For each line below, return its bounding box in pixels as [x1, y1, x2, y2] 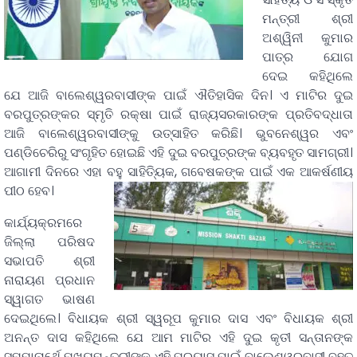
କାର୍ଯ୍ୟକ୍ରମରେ [4, 214, 82, 233]
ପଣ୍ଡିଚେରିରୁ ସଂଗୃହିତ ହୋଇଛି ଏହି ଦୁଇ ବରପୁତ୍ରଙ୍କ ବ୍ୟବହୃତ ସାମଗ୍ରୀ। [4, 143, 353, 163]
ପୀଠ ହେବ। [4, 182, 54, 201]
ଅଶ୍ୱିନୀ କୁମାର [262, 29, 353, 48]
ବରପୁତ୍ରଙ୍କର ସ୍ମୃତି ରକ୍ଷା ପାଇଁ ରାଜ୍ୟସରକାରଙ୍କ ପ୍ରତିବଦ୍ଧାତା [4, 105, 353, 124]
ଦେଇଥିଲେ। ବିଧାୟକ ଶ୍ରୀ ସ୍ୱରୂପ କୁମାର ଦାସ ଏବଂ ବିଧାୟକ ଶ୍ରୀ [4, 309, 353, 328]
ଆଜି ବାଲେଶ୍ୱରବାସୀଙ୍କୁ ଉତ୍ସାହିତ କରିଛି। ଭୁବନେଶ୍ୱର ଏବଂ [4, 124, 353, 143]
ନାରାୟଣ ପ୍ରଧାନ [4, 271, 95, 290]
